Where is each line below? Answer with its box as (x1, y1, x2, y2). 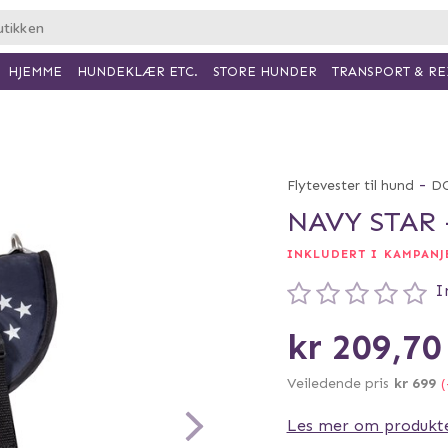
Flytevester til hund (286, 177, 414, 194)
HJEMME (7, 63, 62, 79)
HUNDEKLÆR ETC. (76, 63, 198, 79)
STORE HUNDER (212, 64, 317, 79)
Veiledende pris (286, 375, 389, 392)
